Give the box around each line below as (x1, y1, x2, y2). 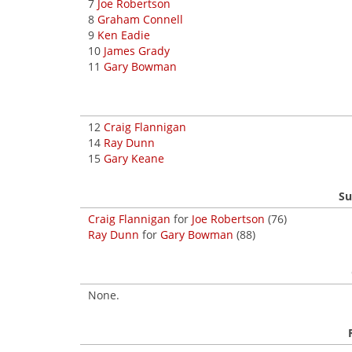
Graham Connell (97, 12, 183, 27)
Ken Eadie (97, 27, 150, 42)
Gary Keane (104, 151, 164, 166)
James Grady (104, 43, 170, 58)
